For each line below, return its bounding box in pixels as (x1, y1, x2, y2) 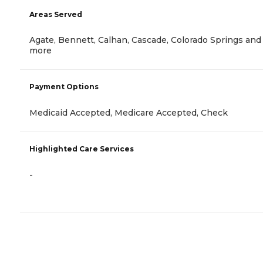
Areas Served (29, 10, 82, 19)
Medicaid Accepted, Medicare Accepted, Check (29, 107, 228, 119)
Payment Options (29, 82, 99, 92)
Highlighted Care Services (29, 144, 134, 154)
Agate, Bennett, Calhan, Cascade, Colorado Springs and (29, 35, 261, 46)
